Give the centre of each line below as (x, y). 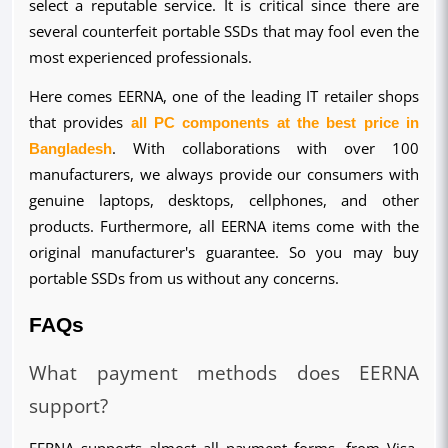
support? (68, 406)
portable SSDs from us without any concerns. (184, 278)
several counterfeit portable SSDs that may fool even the (224, 31)
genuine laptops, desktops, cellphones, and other (224, 200)
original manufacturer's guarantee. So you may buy (224, 252)
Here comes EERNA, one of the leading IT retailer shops (224, 96)
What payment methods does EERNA (224, 373)
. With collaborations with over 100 (265, 148)
